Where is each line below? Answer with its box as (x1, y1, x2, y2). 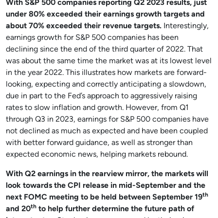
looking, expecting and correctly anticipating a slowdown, (6, 81, 206, 89)
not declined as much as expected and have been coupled (6, 127, 208, 135)
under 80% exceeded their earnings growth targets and (6, 11, 205, 18)
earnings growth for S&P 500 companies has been (6, 34, 179, 42)
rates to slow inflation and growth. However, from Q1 (6, 104, 189, 112)
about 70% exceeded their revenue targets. (6, 22, 162, 30)
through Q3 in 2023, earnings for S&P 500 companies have (6, 116, 209, 124)
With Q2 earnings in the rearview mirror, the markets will (6, 170, 208, 178)
